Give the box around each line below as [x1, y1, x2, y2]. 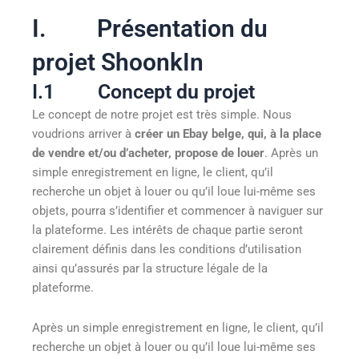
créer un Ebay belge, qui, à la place [135, 127, 321, 142]
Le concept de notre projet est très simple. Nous [32, 107, 292, 123]
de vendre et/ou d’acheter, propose [32, 146, 218, 161]
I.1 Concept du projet [32, 80, 255, 104]
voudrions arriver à [32, 127, 135, 142]
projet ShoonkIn [32, 48, 204, 77]
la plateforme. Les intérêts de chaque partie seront [32, 223, 303, 238]
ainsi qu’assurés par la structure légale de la [32, 261, 268, 276]
